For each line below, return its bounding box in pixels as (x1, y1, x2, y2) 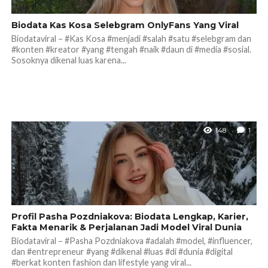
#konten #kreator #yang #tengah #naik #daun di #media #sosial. (11, 44, 251, 54)
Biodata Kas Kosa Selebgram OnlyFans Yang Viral (11, 19, 239, 31)
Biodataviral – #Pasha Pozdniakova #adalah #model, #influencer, (11, 235, 252, 246)
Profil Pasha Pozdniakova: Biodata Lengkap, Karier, (11, 211, 248, 222)
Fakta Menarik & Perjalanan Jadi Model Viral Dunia (11, 221, 242, 233)
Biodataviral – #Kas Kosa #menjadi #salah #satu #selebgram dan (11, 33, 251, 44)
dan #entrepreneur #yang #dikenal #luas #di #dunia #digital (11, 246, 233, 257)
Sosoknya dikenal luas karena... (11, 54, 126, 65)
